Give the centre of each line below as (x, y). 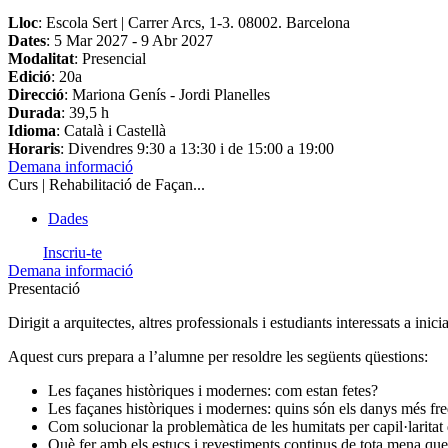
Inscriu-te (72, 253)
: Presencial (110, 59)
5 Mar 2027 (91, 41)
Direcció (36, 95)
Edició (29, 77)
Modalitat (41, 59)
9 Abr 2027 (177, 41)
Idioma (32, 131)
